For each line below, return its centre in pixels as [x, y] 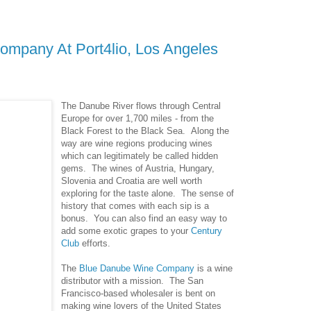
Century [207, 230]
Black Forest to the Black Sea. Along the [145, 131]
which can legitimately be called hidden [140, 155]
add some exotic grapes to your [126, 230]
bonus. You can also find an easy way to [144, 218]
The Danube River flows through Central [141, 106]
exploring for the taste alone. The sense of [148, 193]
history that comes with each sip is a [135, 205]
